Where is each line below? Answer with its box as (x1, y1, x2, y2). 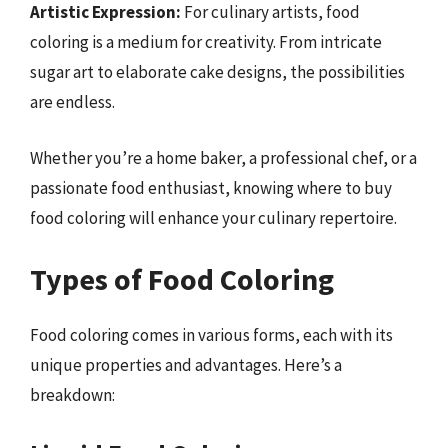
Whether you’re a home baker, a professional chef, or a (30, 146, 417, 169)
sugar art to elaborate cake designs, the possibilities (30, 61, 405, 83)
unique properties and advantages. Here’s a (30, 354, 342, 376)
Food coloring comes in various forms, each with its (30, 324, 393, 346)
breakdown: (30, 384, 115, 406)
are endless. (30, 91, 115, 113)
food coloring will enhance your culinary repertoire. (30, 206, 397, 229)
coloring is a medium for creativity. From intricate (30, 31, 382, 53)
